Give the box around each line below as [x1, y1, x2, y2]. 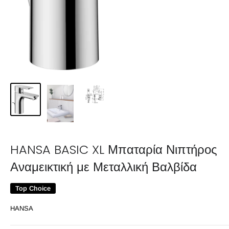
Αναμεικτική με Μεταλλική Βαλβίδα [10, 158, 197, 176]
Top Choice [15, 185, 51, 193]
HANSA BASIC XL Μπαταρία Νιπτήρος [10, 141, 217, 158]
